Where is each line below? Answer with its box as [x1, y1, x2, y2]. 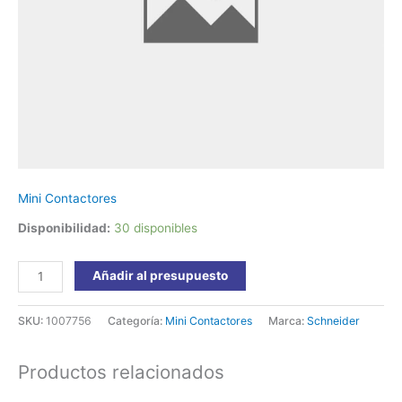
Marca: [268, 313, 307, 328]
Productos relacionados [18, 361, 224, 384]
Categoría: [108, 313, 165, 328]
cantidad [17, 45, 67, 60]
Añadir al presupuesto [92, 267, 229, 283]
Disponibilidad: [18, 221, 110, 235]
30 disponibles [114, 221, 197, 235]
